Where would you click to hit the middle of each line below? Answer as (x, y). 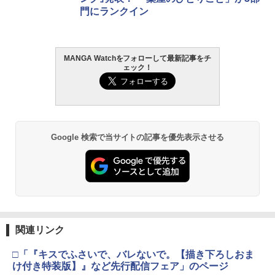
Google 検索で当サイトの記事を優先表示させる (137, 137)
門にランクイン (114, 11)
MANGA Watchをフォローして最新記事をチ (137, 58)
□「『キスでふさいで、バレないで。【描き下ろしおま (133, 254)
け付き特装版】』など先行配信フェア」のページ (120, 266)
